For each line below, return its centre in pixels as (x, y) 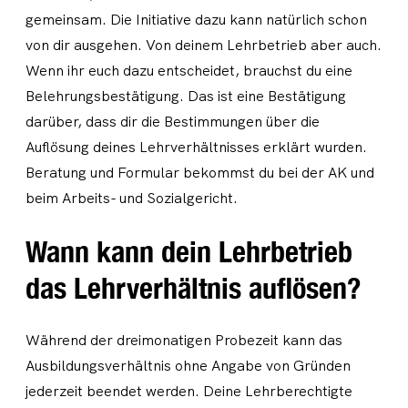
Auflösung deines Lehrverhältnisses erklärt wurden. (196, 147)
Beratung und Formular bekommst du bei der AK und (200, 173)
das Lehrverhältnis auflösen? (193, 288)
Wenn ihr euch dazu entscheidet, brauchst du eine (189, 71)
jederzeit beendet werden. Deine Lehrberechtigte (189, 391)
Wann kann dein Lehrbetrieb (189, 251)
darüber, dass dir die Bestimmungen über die (173, 122)
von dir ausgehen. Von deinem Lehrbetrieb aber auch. (204, 45)
